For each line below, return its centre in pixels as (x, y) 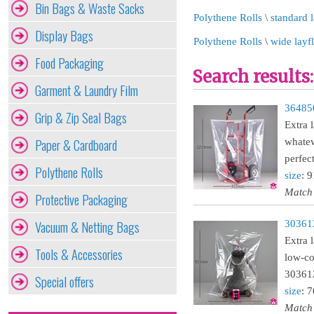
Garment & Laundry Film (87, 90)
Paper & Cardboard (76, 145)
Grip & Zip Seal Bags (81, 117)
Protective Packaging (81, 199)
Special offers (64, 281)
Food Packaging (69, 63)
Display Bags (64, 35)
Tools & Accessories (79, 254)
